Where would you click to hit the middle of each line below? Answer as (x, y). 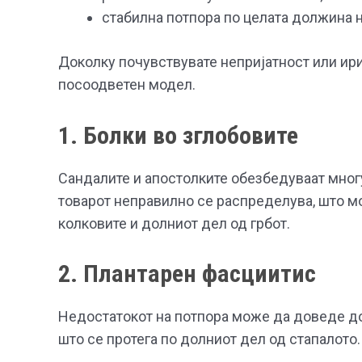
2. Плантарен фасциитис (187, 274)
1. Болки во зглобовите (178, 135)
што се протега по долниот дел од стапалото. (209, 339)
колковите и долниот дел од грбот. (174, 223)
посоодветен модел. (127, 84)
